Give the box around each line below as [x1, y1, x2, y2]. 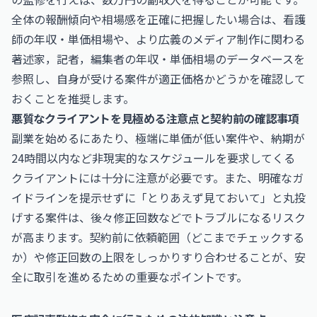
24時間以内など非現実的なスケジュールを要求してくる [11, 149, 295, 166]
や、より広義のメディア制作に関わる [113, 30, 305, 47]
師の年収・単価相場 [11, 30, 113, 47]
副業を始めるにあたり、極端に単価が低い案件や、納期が [11, 129, 305, 146]
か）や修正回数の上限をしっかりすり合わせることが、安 [11, 248, 306, 265]
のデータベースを [215, 50, 305, 67]
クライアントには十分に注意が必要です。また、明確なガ [11, 169, 304, 186]
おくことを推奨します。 [11, 90, 134, 107]
